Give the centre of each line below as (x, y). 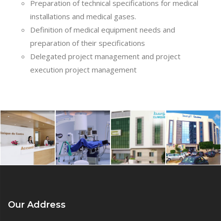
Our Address (37, 204)
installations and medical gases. (83, 16)
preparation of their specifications (88, 43)
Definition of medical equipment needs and (103, 29)
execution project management (83, 69)
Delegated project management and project (105, 56)
